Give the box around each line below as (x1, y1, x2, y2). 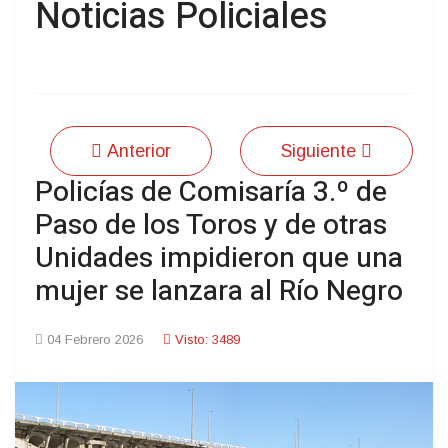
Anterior (107, 141, 171, 162)
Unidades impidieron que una (35, 238, 403, 280)
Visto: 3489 (175, 332, 240, 348)
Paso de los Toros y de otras (35, 205, 387, 247)
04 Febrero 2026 (47, 332, 143, 348)
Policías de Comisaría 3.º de (35, 172, 387, 214)
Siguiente (281, 141, 356, 162)
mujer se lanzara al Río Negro (35, 271, 403, 313)
